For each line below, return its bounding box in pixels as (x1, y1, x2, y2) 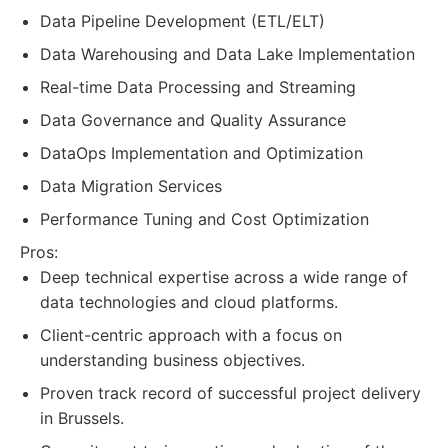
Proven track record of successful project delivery (40, 383, 421, 403)
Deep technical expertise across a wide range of (40, 267, 408, 287)
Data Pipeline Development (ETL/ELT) (40, 11, 325, 31)
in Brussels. (40, 408, 124, 428)
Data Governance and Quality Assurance (40, 110, 346, 130)
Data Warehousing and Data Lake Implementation (40, 44, 415, 64)
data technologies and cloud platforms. (40, 292, 338, 312)
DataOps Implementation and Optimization (40, 143, 363, 163)
